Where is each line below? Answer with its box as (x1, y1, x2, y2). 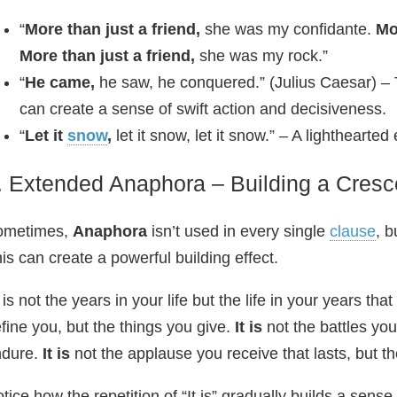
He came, (25, 73, 95, 91)
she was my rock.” (195, 46, 328, 65)
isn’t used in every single (147, 222, 330, 240)
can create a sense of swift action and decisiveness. (19, 99, 386, 118)
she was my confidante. (200, 19, 376, 38)
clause (330, 222, 376, 240)
